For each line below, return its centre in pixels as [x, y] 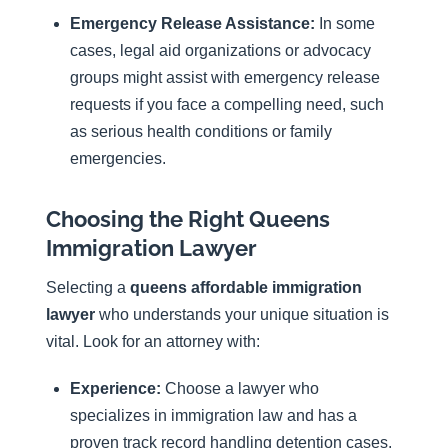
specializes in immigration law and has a [213, 415]
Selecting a [88, 288]
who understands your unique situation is [242, 315]
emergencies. [118, 158]
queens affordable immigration [246, 288]
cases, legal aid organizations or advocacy [220, 50]
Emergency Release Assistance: [192, 23]
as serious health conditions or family [201, 131]
